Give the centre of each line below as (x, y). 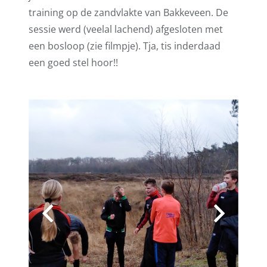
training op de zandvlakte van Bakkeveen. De (128, 13)
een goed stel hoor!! (73, 63)
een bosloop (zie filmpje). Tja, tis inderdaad (125, 46)
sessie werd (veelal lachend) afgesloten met (126, 30)
